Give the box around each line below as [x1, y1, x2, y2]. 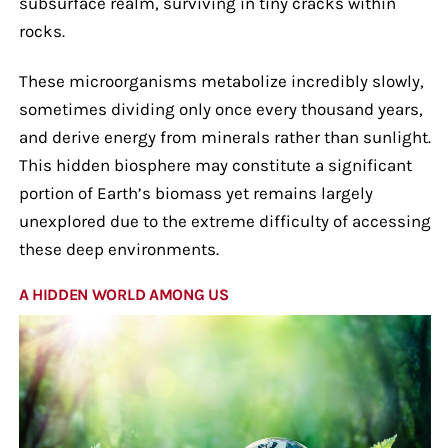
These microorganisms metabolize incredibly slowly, [18, 70, 424, 91]
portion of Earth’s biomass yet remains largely [18, 182, 373, 203]
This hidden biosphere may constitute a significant [18, 154, 412, 175]
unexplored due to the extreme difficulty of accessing [18, 210, 431, 231]
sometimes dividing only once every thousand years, [18, 98, 423, 119]
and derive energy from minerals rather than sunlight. [18, 126, 431, 147]
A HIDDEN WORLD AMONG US [18, 284, 229, 304]
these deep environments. [18, 238, 219, 259]
